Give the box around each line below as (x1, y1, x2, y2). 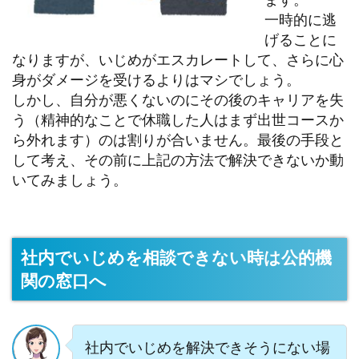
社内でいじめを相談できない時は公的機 (20, 246, 332, 268)
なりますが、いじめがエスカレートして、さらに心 (12, 50, 344, 68)
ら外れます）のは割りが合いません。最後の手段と (12, 130, 344, 148)
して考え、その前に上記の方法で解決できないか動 (12, 150, 344, 168)
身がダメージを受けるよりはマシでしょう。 (12, 70, 301, 88)
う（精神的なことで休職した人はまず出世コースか (12, 110, 344, 128)
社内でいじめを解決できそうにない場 (84, 337, 330, 356)
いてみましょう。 (12, 170, 127, 188)
